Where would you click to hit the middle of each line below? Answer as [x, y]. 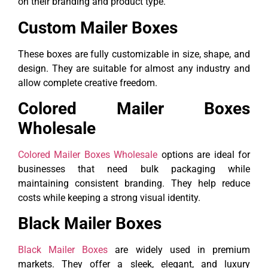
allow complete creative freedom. [88, 83]
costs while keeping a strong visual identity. [109, 197]
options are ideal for [204, 154]
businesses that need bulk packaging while [134, 169]
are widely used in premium [179, 250]
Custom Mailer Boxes [98, 28]
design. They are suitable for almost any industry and [134, 68]
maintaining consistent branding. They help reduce [134, 183]
